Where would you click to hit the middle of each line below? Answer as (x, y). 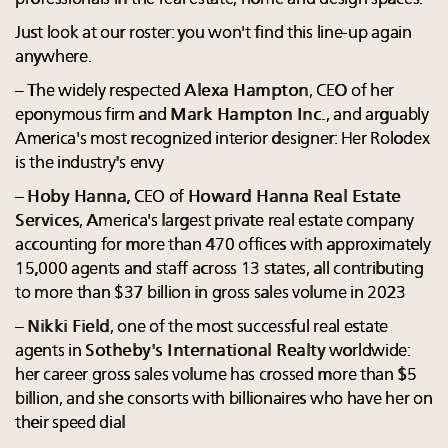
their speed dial (70, 423)
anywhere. (53, 57)
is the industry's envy (89, 163)
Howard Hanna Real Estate (294, 197)
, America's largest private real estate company (246, 221)
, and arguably (377, 115)
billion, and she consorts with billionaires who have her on (224, 399)
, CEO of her (351, 91)
